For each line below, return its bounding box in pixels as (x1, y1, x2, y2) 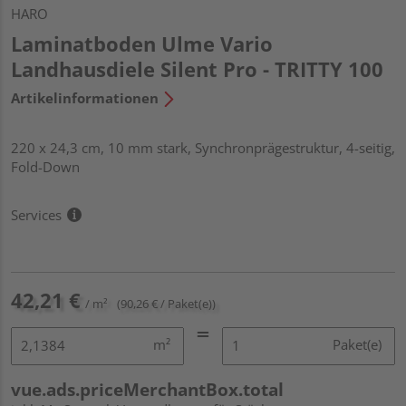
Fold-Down (11, 157, 80, 176)
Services (11, 205, 62, 224)
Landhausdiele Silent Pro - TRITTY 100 (11, 54, 383, 82)
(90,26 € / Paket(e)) (117, 295, 216, 312)
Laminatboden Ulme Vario (11, 29, 273, 57)
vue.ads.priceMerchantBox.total (11, 377, 284, 401)
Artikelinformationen (11, 88, 159, 107)
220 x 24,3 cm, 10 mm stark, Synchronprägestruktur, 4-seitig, (11, 138, 395, 157)
